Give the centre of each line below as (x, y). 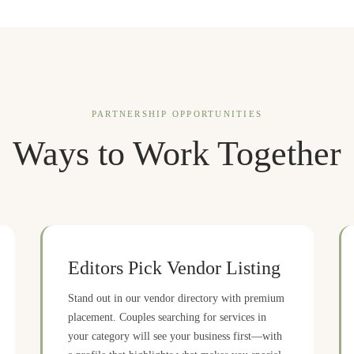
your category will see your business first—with (175, 336)
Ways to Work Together (177, 154)
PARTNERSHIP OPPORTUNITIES (177, 114)
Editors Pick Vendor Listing (175, 268)
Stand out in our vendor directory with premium (177, 298)
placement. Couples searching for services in (168, 317)
